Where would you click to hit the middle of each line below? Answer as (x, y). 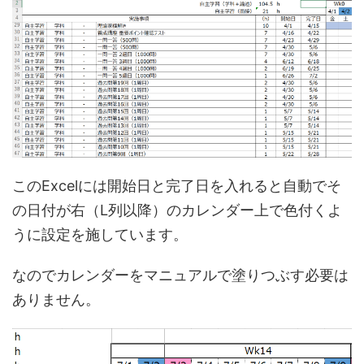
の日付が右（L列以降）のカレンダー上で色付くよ (177, 210)
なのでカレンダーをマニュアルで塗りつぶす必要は (180, 275)
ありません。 (56, 299)
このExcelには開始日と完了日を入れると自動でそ (177, 185)
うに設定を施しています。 (100, 234)
